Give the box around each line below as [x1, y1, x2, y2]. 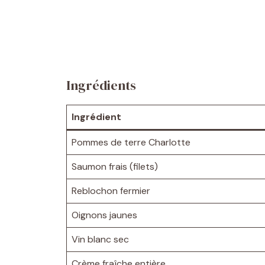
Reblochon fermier [72, 184, 150, 197]
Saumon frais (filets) [72, 160, 158, 173]
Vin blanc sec [72, 232, 129, 245]
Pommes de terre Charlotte [72, 135, 190, 148]
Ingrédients [66, 76, 136, 94]
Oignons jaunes [72, 208, 137, 221]
